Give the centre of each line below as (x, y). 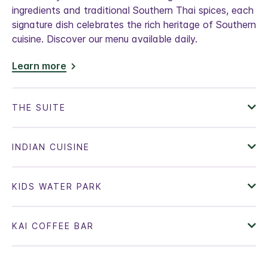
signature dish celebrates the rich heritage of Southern (134, 25)
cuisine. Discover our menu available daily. (105, 39)
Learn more (39, 66)
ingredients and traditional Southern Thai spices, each (133, 10)
